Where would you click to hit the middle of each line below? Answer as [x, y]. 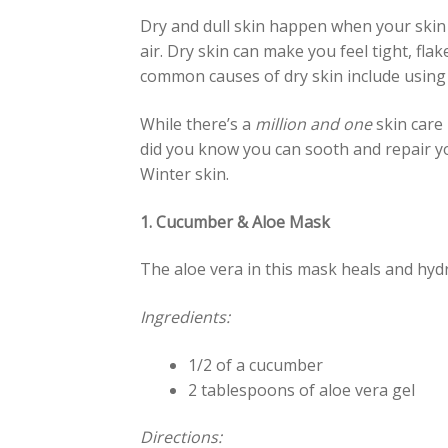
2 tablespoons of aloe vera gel [302, 389]
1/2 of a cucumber [256, 364]
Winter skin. [185, 174]
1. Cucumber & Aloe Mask [235, 221]
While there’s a [198, 124]
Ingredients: [185, 317]
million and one [314, 124]
